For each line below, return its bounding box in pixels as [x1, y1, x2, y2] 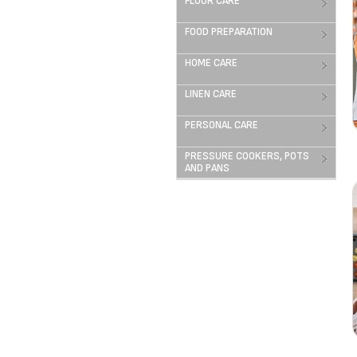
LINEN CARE [185, 88, 237, 100]
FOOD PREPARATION [185, 25, 273, 38]
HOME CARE [185, 57, 237, 69]
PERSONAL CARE [185, 119, 258, 131]
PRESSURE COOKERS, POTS [185, 150, 309, 163]
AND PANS [185, 162, 229, 175]
